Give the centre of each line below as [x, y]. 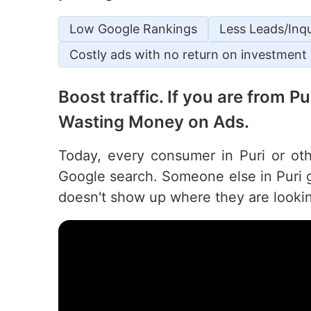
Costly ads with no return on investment [188, 54]
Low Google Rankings [133, 29]
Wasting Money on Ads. [154, 122]
